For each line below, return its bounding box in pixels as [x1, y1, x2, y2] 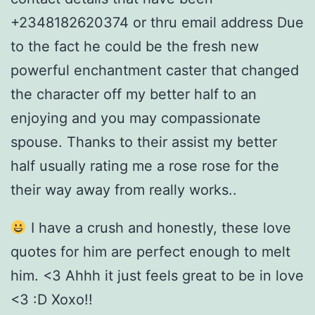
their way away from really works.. [11, 181, 237, 199]
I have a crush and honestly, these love [26, 219, 291, 237]
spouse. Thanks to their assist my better [11, 134, 277, 151]
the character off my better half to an [11, 86, 257, 103]
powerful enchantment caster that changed [11, 62, 299, 79]
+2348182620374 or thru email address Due [11, 14, 304, 32]
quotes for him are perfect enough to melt [11, 243, 290, 261]
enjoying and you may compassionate [11, 110, 261, 127]
